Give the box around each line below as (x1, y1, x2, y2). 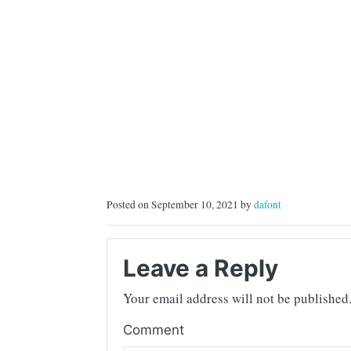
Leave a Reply (123, 254, 278, 283)
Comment (123, 322, 184, 338)
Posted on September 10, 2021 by (107, 197, 254, 212)
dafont (254, 197, 281, 212)
